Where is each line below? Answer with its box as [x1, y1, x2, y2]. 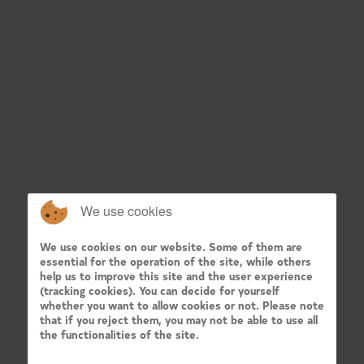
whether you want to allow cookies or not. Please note [40, 297, 324, 313]
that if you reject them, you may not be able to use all [40, 311, 318, 327]
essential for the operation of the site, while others [40, 253, 311, 269]
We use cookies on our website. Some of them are [40, 238, 302, 254]
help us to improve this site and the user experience [40, 267, 313, 284]
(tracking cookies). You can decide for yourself [40, 282, 279, 298]
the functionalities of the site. [40, 326, 199, 342]
